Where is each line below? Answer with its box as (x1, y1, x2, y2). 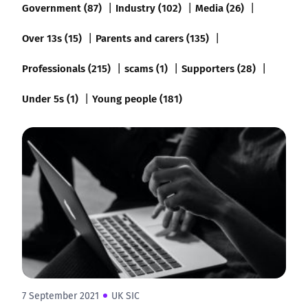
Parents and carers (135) (96, 30, 209, 45)
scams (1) (124, 60, 168, 76)
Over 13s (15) (22, 30, 82, 45)
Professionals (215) (22, 60, 111, 76)
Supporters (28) (181, 60, 256, 76)
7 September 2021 (22, 289, 99, 302)
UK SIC (111, 289, 140, 302)
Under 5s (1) (22, 90, 78, 106)
